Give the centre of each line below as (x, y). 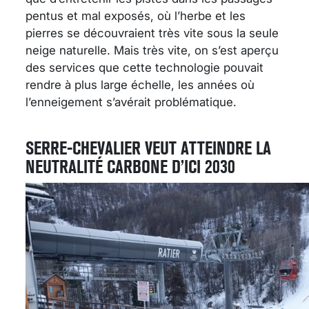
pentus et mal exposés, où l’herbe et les (136, 16)
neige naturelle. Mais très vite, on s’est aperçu (152, 50)
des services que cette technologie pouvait (144, 67)
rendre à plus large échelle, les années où (140, 84)
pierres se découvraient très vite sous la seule (152, 33)
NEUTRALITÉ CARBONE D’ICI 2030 (130, 166)
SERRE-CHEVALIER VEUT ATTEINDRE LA (148, 148)
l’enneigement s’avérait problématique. (131, 102)
